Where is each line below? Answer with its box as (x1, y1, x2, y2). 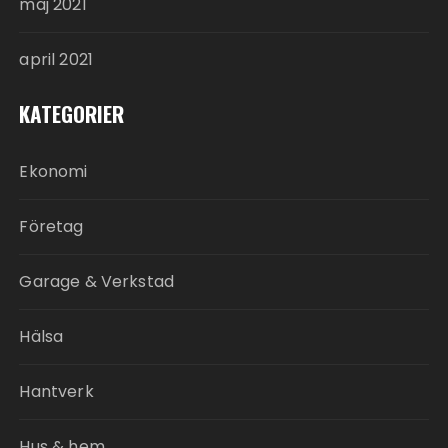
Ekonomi (19, 160, 88, 183)
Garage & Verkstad (19, 270, 175, 293)
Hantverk (19, 380, 94, 403)
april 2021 (19, 48, 93, 71)
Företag (19, 215, 84, 238)
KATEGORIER (19, 98, 125, 129)
